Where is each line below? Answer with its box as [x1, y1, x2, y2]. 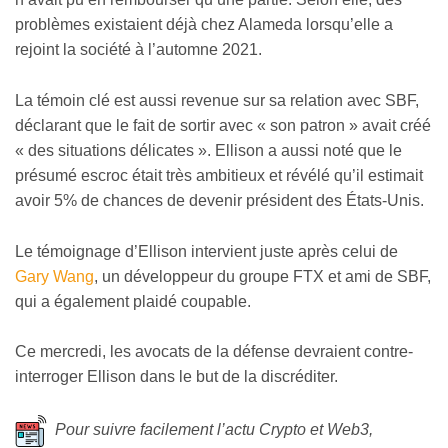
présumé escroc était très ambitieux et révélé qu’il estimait [15, 167, 423, 185]
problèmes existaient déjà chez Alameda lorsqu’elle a [15, 16, 393, 34]
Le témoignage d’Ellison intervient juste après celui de [15, 242, 398, 260]
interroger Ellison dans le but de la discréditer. [15, 368, 338, 386]
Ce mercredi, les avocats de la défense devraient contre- [15, 343, 413, 361]
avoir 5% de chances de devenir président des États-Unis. [15, 192, 424, 210]
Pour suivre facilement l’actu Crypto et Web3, [47, 421, 373, 439]
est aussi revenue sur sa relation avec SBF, [114, 92, 419, 110]
